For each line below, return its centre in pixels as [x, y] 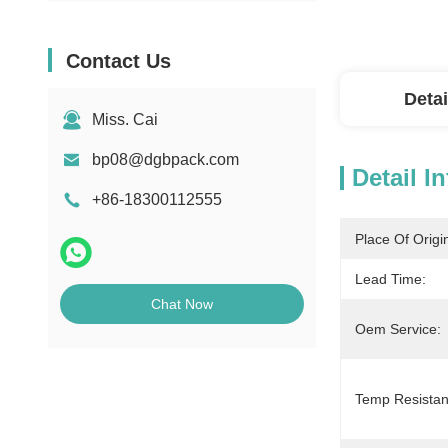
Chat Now [182, 304]
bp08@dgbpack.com [165, 159]
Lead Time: [390, 279]
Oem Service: [398, 329]
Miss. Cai [125, 119]
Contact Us [118, 61]
